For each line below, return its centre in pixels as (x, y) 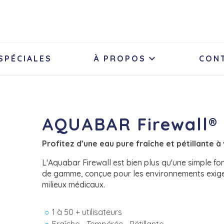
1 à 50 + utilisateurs (87, 212)
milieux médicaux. (73, 184)
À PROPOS (119, 58)
